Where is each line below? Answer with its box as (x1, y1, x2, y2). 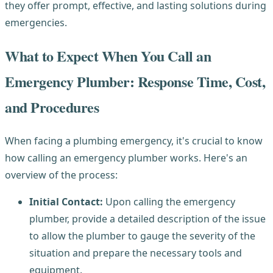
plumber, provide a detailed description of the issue (29, 212, 266, 226)
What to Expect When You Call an (5, 45, 211, 67)
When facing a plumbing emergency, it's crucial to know (5, 134, 263, 148)
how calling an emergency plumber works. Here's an (5, 151, 247, 165)
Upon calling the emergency (105, 195, 235, 209)
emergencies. (5, 16, 67, 30)
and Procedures (5, 96, 99, 118)
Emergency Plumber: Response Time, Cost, (5, 71, 266, 93)
